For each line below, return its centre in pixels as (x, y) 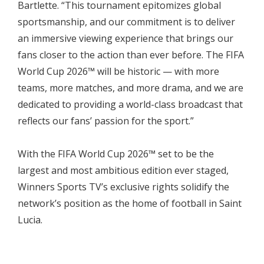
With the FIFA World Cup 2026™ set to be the (116, 154)
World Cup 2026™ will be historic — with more (118, 71)
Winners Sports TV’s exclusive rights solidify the (123, 187)
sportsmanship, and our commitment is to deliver (126, 22)
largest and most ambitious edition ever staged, (123, 170)
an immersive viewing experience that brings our (126, 38)
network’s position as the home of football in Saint (130, 203)
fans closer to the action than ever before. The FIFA (131, 55)
